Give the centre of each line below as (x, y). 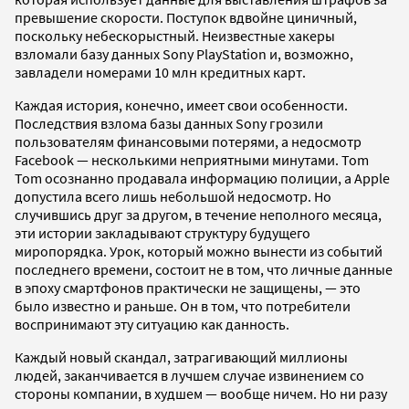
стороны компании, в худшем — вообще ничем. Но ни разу (201, 393)
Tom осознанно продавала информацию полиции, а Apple (202, 178)
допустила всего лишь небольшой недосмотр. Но (173, 196)
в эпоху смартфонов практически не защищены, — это (188, 287)
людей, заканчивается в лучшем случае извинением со (189, 375)
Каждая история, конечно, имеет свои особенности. (181, 105)
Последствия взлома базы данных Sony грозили (169, 123)
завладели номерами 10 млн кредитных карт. (160, 72)
